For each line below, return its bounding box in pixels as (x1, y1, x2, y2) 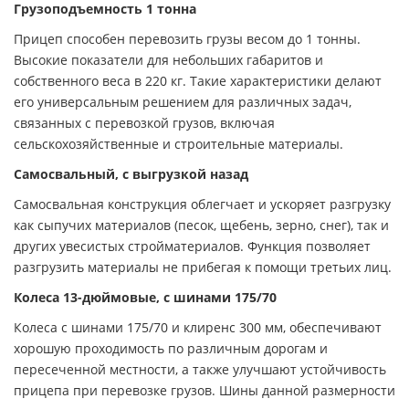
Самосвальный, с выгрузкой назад (14, 164, 248, 183)
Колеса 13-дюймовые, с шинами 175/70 (14, 288, 277, 306)
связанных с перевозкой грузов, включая (14, 113, 275, 131)
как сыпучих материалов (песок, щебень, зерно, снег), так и (14, 215, 389, 234)
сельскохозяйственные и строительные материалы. (14, 134, 343, 152)
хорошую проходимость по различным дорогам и (14, 339, 328, 357)
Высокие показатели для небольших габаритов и (14, 50, 323, 68)
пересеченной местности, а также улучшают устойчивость (14, 360, 386, 378)
